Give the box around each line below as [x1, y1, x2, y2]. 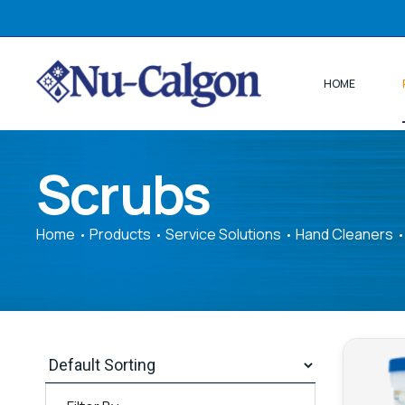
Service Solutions [165, 224, 281, 245]
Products [89, 224, 151, 245]
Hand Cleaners [296, 224, 393, 245]
